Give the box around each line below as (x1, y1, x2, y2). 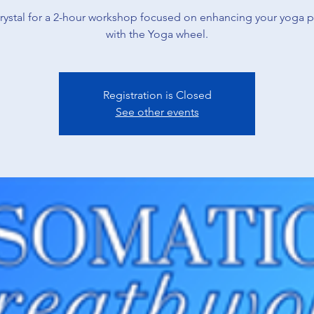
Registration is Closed (102, 88, 212, 102)
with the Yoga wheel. (106, 27, 208, 41)
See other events (115, 104, 199, 118)
